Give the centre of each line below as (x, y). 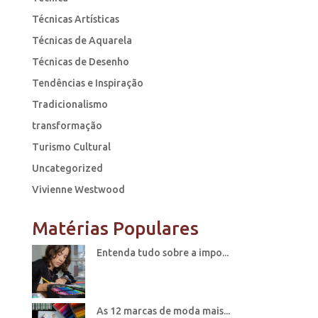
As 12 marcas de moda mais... (163, 311)
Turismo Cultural (71, 147)
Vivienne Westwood (78, 189)
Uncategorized (67, 168)
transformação (67, 125)
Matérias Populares (115, 228)
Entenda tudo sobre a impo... (162, 252)
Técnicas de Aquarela (82, 40)
